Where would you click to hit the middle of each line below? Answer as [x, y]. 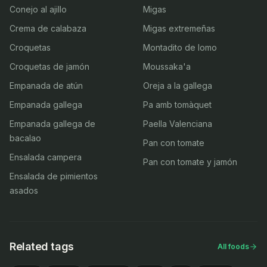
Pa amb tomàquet [177, 105]
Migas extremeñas [179, 28]
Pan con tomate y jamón [190, 162]
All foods [233, 246]
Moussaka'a [167, 66]
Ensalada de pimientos [54, 176]
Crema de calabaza [48, 28]
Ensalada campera [46, 157]
